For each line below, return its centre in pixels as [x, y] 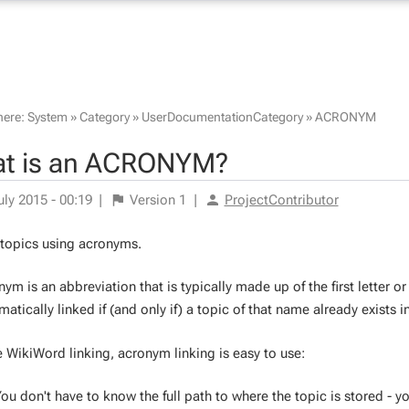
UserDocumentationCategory [222, 116]
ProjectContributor [281, 200]
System [47, 116]
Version [152, 200]
